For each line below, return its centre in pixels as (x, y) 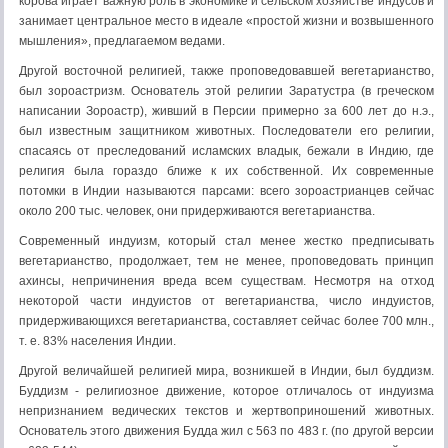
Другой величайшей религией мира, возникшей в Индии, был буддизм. (226, 371)
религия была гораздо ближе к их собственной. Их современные (226, 171)
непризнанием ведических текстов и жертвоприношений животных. (226, 411)
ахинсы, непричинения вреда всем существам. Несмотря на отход (226, 281)
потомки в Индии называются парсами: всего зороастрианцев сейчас (226, 191)
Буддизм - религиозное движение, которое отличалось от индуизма (226, 391)
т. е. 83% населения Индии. (97, 341)
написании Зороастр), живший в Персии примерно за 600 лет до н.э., (226, 111)
